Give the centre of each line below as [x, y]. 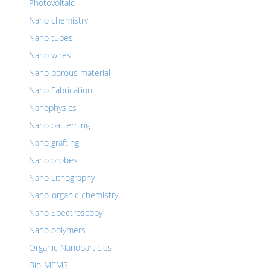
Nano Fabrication [61, 90]
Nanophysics [53, 108]
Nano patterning [59, 125]
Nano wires [50, 55]
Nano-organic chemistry [74, 195]
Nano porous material [70, 73]
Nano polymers [57, 230]
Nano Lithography [62, 177]
